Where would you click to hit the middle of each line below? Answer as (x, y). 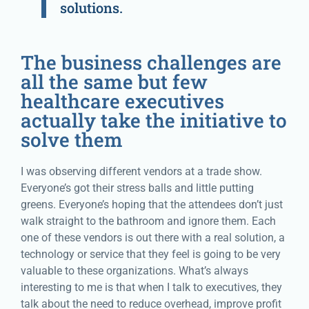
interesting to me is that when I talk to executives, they (151, 288)
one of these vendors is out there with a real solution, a (153, 238)
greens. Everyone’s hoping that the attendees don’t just (152, 205)
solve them (72, 140)
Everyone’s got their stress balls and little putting (137, 188)
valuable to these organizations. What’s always (134, 271)
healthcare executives (122, 101)
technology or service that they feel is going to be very (151, 255)
